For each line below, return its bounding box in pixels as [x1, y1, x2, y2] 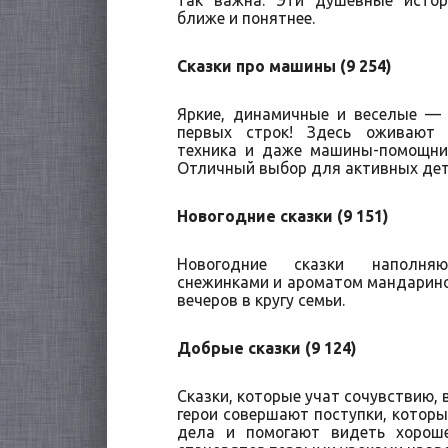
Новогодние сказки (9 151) [177, 207, 388, 225]
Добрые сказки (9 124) [177, 339, 356, 357]
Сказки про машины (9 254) [177, 57, 391, 75]
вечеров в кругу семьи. [177, 291, 345, 309]
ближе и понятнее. [177, 9, 315, 27]
